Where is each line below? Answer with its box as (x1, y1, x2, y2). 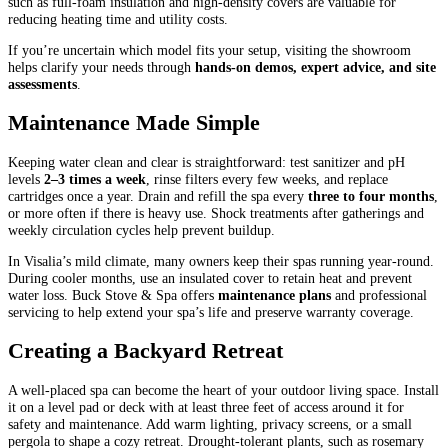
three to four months (308, 187, 434, 204)
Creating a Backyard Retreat (8, 339, 283, 364)
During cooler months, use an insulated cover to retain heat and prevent (8, 270, 412, 287)
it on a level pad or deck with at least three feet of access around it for (8, 399, 404, 416)
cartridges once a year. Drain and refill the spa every (8, 187, 308, 204)
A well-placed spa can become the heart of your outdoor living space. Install (8, 382, 439, 399)
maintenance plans (218, 287, 331, 304)
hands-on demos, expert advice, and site (195, 59, 436, 76)
